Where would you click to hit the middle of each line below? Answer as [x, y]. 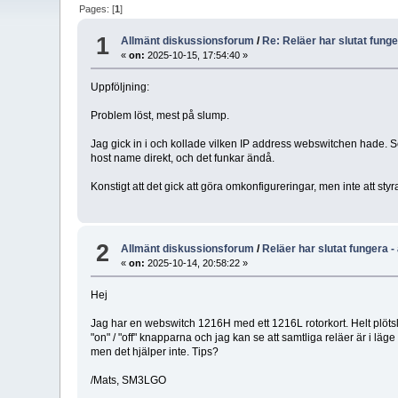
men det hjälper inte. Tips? [155, 351]
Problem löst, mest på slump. [160, 116]
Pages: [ [97, 8]
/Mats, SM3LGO [129, 380]
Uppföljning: [120, 88]
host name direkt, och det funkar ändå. [183, 159]
